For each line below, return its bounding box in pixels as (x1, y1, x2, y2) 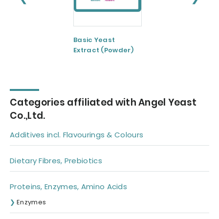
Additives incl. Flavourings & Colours (10, 129, 144, 140)
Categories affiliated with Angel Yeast (10, 95, 197, 109)
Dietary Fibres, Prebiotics (10, 155, 102, 166)
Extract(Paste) (157, 45, 210, 55)
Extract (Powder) (73, 45, 133, 55)
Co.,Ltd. (10, 109, 45, 122)
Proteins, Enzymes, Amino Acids (10, 181, 127, 192)
